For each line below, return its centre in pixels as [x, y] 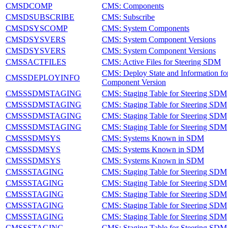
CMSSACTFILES [36, 62]
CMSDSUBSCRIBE [40, 17]
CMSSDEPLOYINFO [43, 77]
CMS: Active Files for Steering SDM [161, 62]
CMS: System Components [146, 28]
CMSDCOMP [29, 6]
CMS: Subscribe [128, 17]
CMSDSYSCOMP [37, 28]
